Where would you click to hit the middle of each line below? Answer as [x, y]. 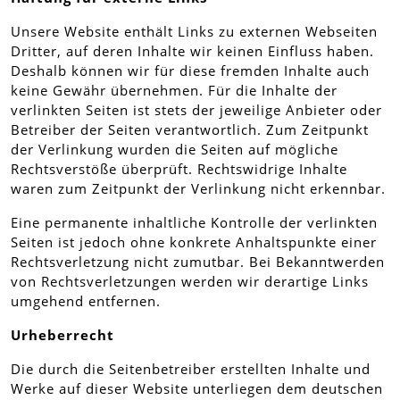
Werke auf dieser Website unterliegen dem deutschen [197, 388]
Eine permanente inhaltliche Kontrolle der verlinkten [194, 222]
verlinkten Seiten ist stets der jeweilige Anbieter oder [196, 110]
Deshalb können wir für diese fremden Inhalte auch [190, 71]
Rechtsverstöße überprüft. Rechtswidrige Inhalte [179, 169]
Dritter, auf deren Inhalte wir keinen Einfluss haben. [192, 51]
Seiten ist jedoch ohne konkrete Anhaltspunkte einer [194, 242]
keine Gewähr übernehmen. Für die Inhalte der [174, 90]
